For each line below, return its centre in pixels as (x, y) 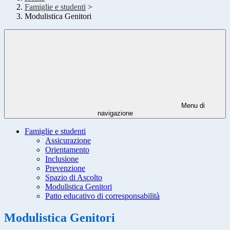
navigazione (115, 113)
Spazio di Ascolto (74, 178)
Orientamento (67, 150)
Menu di (192, 106)
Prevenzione (65, 168)
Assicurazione (68, 141)
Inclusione (62, 159)
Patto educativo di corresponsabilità (102, 196)
